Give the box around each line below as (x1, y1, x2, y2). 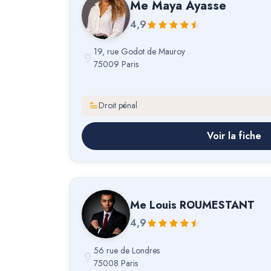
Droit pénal (99, 99, 137, 112)
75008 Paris (94, 257, 138, 270)
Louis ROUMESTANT (149, 197, 255, 213)
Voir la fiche (207, 128, 261, 143)
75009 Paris (94, 58, 139, 70)
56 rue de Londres (94, 244, 160, 257)
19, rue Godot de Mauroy (94, 45, 185, 57)
